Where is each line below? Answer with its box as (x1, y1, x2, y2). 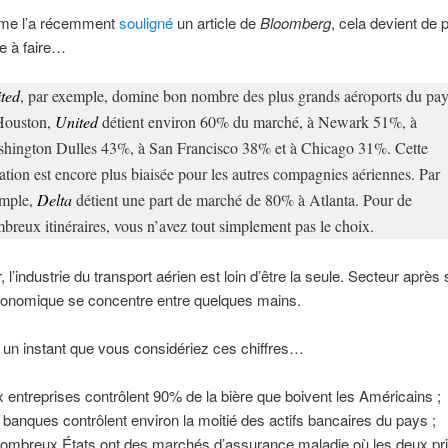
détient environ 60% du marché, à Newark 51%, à (97, 111, 417, 133)
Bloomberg (259, 11, 331, 33)
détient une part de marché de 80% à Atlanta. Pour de (71, 189, 412, 211)
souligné (118, 11, 173, 33)
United (54, 111, 98, 133)
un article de (172, 11, 260, 33)
